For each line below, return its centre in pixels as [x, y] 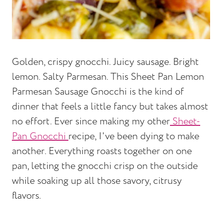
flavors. [27, 196]
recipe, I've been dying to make [134, 136]
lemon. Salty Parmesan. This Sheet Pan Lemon [108, 77]
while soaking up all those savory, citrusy [97, 181]
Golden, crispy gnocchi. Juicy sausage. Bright [105, 62]
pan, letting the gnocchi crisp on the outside [105, 166]
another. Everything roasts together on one [102, 151]
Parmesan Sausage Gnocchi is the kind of [98, 92]
